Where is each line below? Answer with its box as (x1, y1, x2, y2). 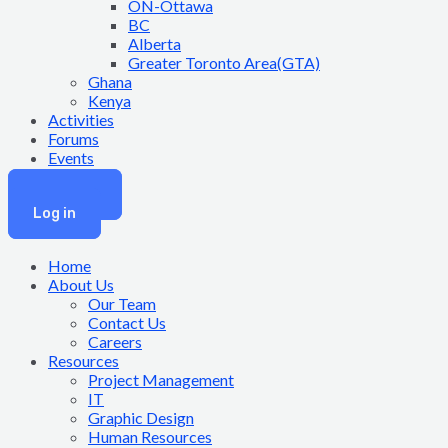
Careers (88, 332, 142, 351)
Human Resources (88, 427, 212, 446)
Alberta (128, 34, 181, 53)
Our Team (88, 294, 156, 313)
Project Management (88, 370, 234, 389)
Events (48, 148, 94, 167)
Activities (48, 110, 114, 129)
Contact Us (88, 313, 166, 332)
